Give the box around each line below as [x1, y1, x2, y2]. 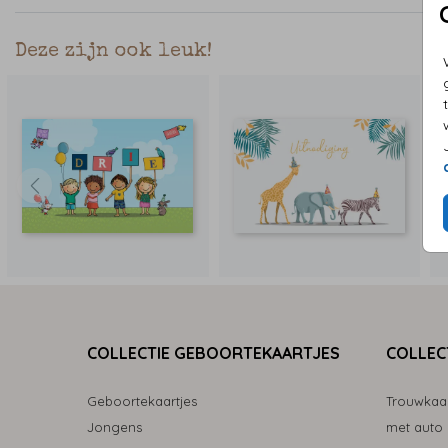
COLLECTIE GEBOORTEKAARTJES [87, 342, 340, 363]
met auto [386, 418, 444, 435]
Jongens [87, 418, 142, 435]
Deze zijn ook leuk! [15, 42, 212, 63]
